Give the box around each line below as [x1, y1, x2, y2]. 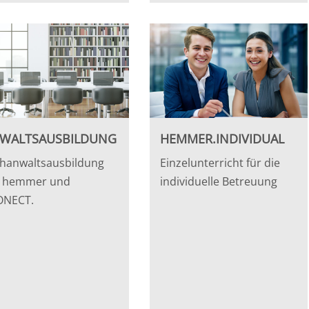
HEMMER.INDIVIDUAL [160, 130, 285, 147]
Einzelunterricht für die [160, 154, 281, 170]
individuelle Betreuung [160, 173, 278, 189]
